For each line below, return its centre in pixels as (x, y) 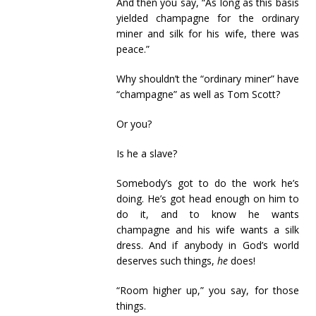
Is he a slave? (146, 153)
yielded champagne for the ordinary (207, 18)
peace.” (133, 49)
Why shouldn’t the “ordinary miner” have (207, 79)
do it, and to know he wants (207, 214)
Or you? (134, 124)
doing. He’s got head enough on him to (207, 199)
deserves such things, (166, 261)
